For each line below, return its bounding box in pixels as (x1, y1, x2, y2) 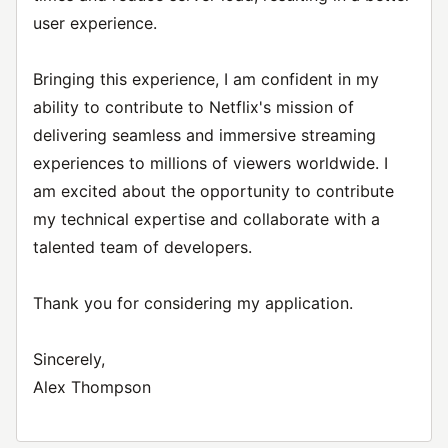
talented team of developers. (33, 237, 252, 257)
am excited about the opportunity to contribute (33, 181, 394, 201)
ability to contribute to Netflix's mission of (33, 97, 354, 117)
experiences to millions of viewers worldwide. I (33, 153, 388, 173)
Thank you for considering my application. (33, 293, 353, 313)
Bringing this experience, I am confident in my (33, 69, 379, 89)
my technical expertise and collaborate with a (33, 209, 380, 229)
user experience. (33, 13, 157, 33)
